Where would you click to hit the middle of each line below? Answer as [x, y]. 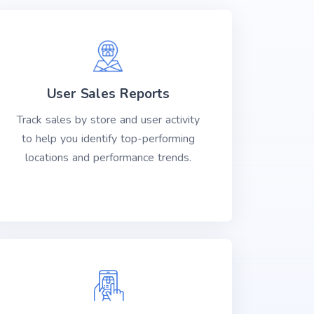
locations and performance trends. [108, 158]
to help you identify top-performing [108, 139]
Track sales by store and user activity [108, 120]
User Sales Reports [108, 94]
